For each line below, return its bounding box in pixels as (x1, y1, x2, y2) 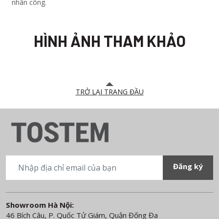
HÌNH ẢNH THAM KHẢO (33, 32, 186, 50)
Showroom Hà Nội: (6, 200, 74, 210)
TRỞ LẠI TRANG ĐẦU (75, 87, 144, 96)
